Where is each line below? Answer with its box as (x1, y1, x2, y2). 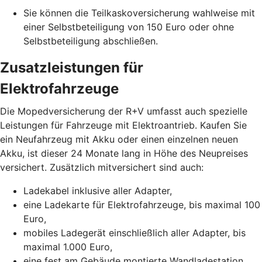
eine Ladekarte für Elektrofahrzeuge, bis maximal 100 (23, 198, 260, 211)
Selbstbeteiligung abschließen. (23, 35, 158, 47)
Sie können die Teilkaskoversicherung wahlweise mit (23, 6, 255, 19)
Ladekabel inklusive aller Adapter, (23, 184, 172, 196)
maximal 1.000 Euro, (23, 240, 112, 253)
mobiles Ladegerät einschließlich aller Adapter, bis (23, 226, 246, 239)
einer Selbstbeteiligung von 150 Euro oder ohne (23, 20, 234, 33)
